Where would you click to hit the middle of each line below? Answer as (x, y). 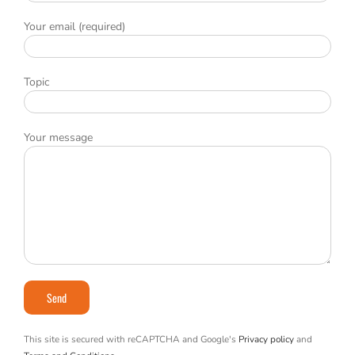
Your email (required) (74, 26)
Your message (58, 137)
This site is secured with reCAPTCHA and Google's (131, 339)
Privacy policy (266, 339)
